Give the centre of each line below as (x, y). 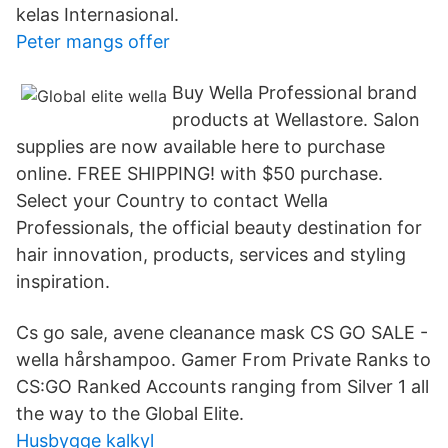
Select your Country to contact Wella (172, 200)
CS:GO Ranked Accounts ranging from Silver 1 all (222, 386)
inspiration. (63, 281)
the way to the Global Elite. (130, 413)
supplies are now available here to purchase (200, 146)
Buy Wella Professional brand (294, 92)
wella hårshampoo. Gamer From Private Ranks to (223, 359)
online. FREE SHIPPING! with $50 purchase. (199, 173)
